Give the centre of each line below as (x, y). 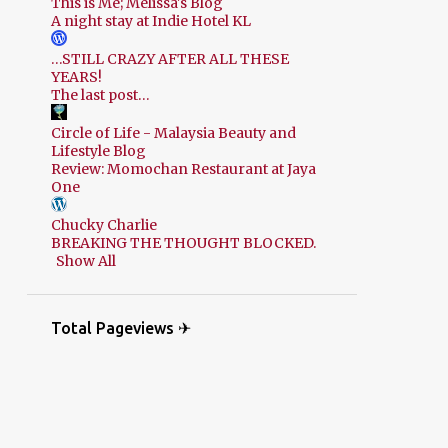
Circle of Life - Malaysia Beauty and (173, 133)
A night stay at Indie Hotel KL (150, 21)
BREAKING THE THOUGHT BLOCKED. (183, 243)
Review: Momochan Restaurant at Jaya (183, 169)
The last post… (100, 95)
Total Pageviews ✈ (120, 328)
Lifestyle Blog (98, 151)
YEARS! (76, 77)
